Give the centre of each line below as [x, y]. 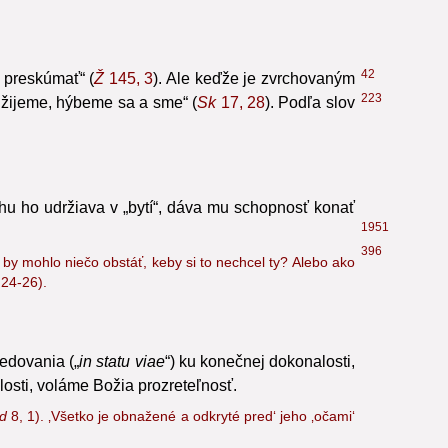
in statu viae [122, 385]
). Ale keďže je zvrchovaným [254, 102]
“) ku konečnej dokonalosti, [259, 385]
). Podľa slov [309, 126]
